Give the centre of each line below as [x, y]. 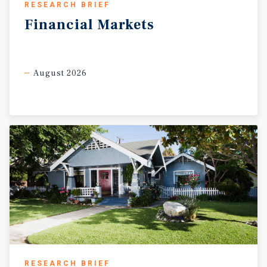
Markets [126, 25]
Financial [59, 25]
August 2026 [60, 73]
